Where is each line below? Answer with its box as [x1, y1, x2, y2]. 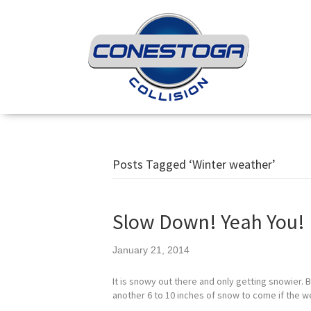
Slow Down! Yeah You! [112, 208, 305, 235]
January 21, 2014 [112, 244, 190, 255]
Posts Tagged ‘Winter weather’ [112, 156, 276, 172]
